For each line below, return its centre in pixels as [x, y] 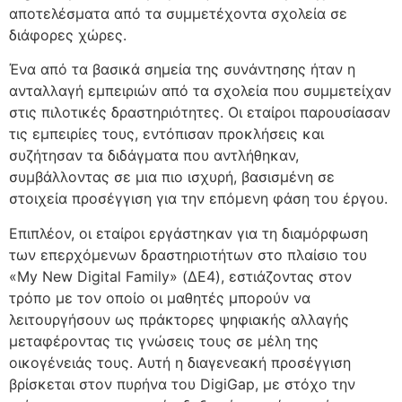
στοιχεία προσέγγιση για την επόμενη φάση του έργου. [198, 199]
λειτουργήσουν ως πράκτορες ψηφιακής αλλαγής [179, 319]
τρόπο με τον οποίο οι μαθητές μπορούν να [160, 297]
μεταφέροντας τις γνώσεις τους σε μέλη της [164, 341]
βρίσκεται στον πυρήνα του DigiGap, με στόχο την [182, 384]
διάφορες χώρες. [68, 35]
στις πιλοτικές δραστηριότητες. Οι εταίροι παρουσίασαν [200, 113]
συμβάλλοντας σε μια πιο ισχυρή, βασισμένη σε [172, 177]
